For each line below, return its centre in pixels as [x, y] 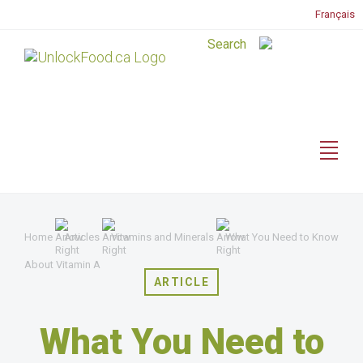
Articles [82, 237]
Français [335, 14]
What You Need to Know [282, 237]
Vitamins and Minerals [162, 237]
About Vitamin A [62, 265]
